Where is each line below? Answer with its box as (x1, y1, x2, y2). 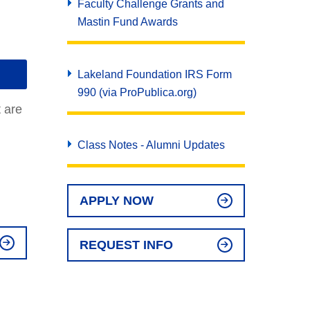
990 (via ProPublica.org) (77, 86, 197, 98)
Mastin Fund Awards (77, 16, 178, 28)
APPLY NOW (79, 194, 154, 208)
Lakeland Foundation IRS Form (77, 69, 232, 80)
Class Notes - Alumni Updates (77, 139, 225, 151)
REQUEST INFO (79, 238, 173, 252)
